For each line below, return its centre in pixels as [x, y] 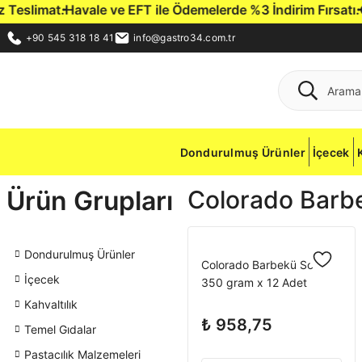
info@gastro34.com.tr [184, 38]
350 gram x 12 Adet [254, 282]
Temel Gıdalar [60, 329]
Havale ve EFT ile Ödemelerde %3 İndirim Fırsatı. [190, 10]
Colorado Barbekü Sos [260, 265]
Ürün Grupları [90, 201]
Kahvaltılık [51, 304]
